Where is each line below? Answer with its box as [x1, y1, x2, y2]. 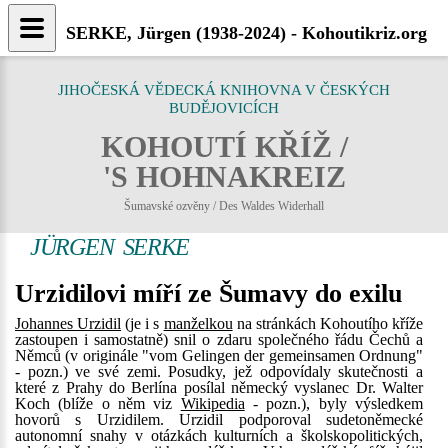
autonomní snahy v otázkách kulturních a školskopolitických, [15, 427, 423, 444]
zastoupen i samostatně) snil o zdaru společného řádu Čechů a [15, 331, 423, 348]
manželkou [163, 315, 233, 332]
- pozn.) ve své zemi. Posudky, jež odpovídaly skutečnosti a [15, 363, 423, 380]
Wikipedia [180, 395, 245, 412]
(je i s [121, 315, 164, 332]
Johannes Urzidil [15, 315, 122, 332]
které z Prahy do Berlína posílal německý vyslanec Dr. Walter [15, 379, 423, 396]
